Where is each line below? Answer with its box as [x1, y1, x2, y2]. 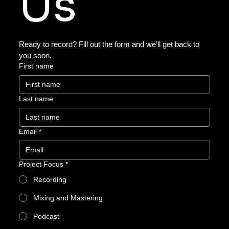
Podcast [33, 212, 60, 220]
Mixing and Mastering [33, 193, 103, 202]
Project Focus [19, 159, 64, 168]
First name [19, 61, 54, 70]
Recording [33, 175, 67, 184]
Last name [19, 94, 54, 103]
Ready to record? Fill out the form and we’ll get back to [19, 39, 200, 49]
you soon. [19, 51, 52, 60]
